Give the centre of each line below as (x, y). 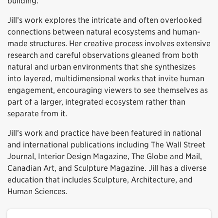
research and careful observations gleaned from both (103, 55)
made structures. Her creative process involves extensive (109, 43)
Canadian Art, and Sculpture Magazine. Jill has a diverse (107, 168)
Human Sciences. (37, 191)
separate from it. (37, 113)
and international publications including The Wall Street (106, 145)
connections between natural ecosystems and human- (104, 32)
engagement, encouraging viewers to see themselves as (108, 90)
